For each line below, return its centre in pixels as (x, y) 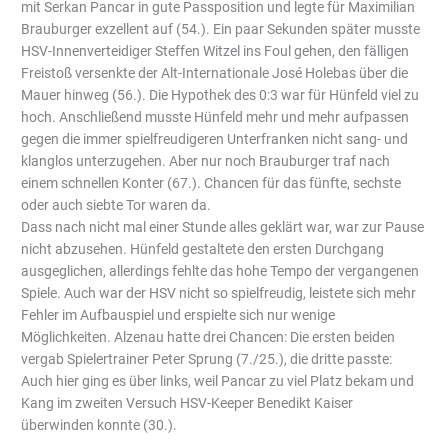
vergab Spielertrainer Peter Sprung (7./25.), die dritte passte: (207, 359)
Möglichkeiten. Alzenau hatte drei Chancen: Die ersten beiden (208, 337)
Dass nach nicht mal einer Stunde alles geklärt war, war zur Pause (223, 227)
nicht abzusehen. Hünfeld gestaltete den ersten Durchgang (203, 249)
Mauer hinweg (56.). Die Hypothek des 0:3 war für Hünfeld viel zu (220, 95)
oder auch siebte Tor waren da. (116, 205)
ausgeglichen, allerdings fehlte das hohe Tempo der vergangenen (220, 271)
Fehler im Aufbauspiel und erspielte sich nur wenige (178, 315)
